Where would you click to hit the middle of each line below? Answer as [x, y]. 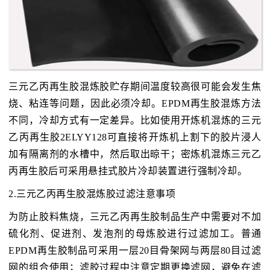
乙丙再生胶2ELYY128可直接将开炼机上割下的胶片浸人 [135, 137]
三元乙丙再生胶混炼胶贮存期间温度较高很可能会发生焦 [135, 87]
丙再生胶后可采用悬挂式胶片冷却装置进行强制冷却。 [128, 171]
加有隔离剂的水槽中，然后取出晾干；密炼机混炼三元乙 [135, 154]
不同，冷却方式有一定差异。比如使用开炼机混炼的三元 [135, 121]
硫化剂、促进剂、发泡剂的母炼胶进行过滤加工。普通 [135, 234]
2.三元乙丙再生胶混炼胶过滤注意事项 [92, 194]
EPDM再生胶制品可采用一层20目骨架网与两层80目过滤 [135, 251]
